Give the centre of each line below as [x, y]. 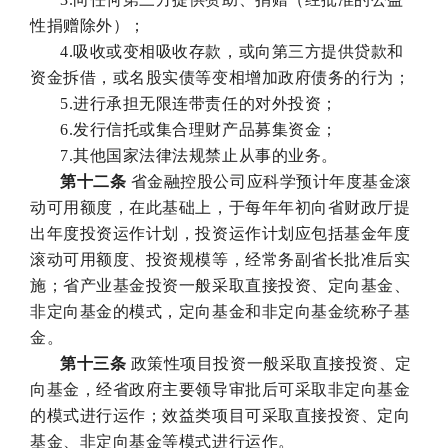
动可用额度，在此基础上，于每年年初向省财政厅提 [220, 207]
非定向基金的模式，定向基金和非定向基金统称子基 [220, 311]
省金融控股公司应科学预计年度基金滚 [269, 181]
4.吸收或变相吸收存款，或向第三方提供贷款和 [232, 51]
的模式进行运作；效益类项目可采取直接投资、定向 [220, 415]
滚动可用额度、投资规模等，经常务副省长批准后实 [220, 259]
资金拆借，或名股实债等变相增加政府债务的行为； [220, 77]
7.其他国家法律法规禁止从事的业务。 [199, 155]
